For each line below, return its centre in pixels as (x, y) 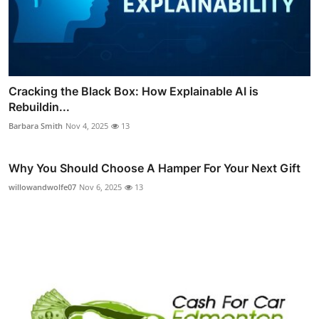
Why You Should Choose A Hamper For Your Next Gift (155, 168)
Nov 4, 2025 (87, 125)
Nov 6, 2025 (100, 187)
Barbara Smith (36, 125)
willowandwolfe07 (42, 187)
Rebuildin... (39, 106)
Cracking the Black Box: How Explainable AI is (134, 91)
